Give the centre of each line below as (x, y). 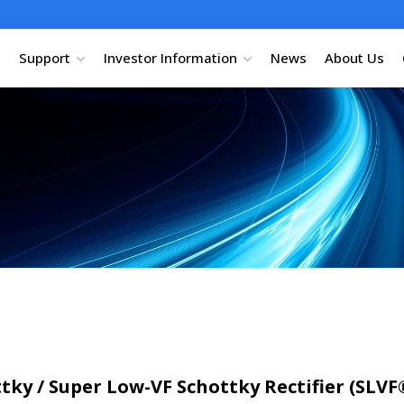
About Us (354, 57)
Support (44, 57)
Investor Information (170, 57)
